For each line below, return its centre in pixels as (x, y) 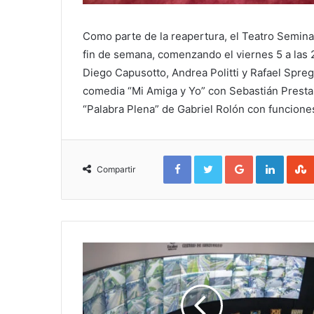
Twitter (237, 158)
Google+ (271, 158)
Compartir (116, 169)
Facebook (212, 158)
